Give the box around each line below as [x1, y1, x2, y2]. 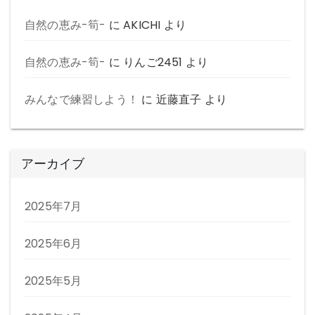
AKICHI [123, 17, 161, 34]
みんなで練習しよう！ [25, 91, 139, 108]
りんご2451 [123, 54, 183, 71]
